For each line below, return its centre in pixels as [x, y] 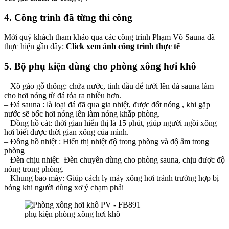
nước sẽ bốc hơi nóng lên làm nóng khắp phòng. [82, 113]
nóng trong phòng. [34, 169]
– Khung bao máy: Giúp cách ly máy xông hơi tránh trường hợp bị [111, 178]
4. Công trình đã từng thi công [68, 17]
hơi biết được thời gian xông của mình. [66, 132]
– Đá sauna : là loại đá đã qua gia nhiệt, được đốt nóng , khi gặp [107, 104]
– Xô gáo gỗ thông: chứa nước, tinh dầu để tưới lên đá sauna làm [109, 86]
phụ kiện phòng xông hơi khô [72, 214]
